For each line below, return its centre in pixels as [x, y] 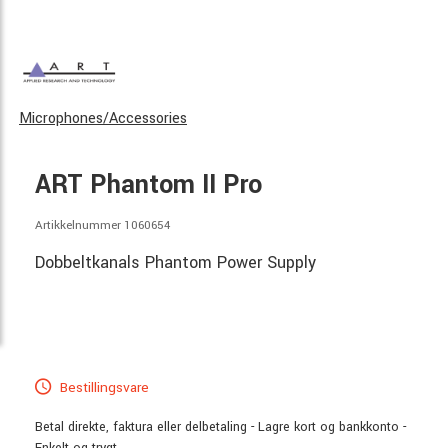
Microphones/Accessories [103, 118]
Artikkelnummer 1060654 [102, 225]
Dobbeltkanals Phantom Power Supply [175, 263]
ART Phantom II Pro [148, 184]
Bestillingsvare [102, 387]
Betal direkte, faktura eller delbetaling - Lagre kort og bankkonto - [220, 426]
